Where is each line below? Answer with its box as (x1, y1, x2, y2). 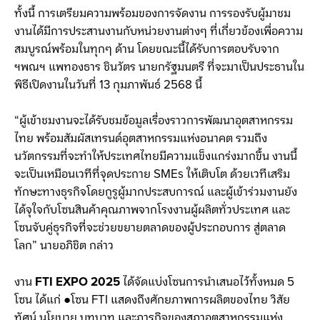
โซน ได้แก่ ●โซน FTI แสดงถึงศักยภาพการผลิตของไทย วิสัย (14, 290, 290, 309)
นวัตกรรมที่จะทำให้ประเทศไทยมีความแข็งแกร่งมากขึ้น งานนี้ (14, 147, 297, 166)
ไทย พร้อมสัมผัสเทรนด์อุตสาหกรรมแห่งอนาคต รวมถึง (14, 129, 267, 149)
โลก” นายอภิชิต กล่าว (14, 236, 114, 256)
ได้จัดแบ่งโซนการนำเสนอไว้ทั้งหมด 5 (120, 272, 294, 291)
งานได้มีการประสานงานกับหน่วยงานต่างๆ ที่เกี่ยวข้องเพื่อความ (14, 21, 303, 41)
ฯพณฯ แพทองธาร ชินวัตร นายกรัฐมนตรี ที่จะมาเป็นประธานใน (14, 57, 304, 76)
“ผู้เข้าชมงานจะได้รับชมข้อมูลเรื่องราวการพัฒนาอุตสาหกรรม (14, 111, 293, 131)
